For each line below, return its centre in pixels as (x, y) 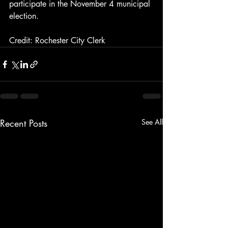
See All (152, 122)
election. (24, 16)
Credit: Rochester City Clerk (57, 40)
